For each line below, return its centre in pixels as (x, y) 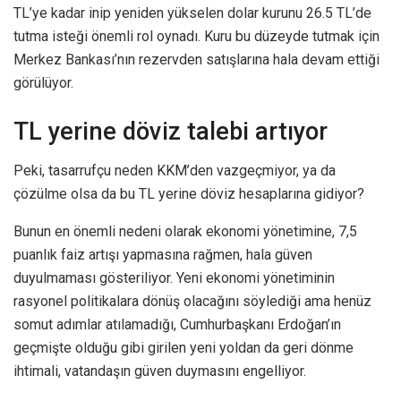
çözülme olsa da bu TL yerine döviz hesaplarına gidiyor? (189, 194)
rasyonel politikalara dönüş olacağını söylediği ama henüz (192, 302)
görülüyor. (43, 83)
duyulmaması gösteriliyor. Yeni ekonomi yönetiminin (174, 278)
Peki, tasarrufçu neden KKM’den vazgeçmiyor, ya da (175, 171)
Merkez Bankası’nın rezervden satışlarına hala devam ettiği (196, 60)
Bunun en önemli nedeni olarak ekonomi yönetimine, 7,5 (185, 232)
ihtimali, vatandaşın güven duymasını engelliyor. (160, 371)
